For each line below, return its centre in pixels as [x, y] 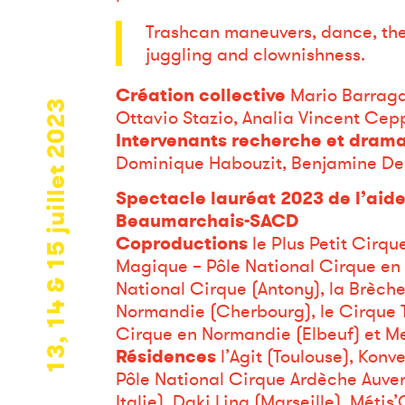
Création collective [200, 96]
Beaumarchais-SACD [207, 221]
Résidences [165, 356]
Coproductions [181, 243]
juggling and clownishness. [256, 55]
